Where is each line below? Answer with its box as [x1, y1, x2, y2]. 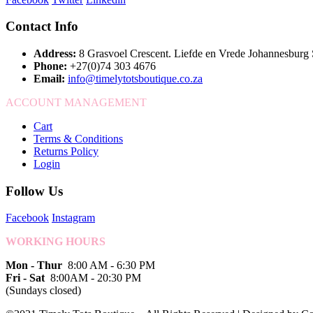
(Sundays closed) [6, 284, 84, 297]
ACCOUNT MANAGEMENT [6, 96, 147, 108]
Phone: [34, 60, 67, 72]
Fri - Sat [6, 272, 45, 284]
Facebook [6, 212, 49, 224]
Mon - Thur [6, 259, 62, 272]
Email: [34, 73, 65, 85]
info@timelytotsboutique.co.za [68, 73, 203, 85]
